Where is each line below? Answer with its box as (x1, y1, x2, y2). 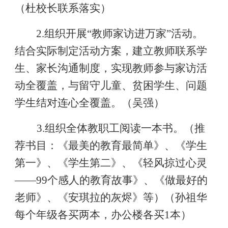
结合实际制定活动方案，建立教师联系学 (14, 45, 207, 57)
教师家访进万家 (92, 27, 167, 40)
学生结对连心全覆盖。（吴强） (14, 97, 164, 109)
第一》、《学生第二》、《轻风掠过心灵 (14, 157, 207, 169)
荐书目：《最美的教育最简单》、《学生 (14, 139, 207, 152)
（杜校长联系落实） (14, 2, 111, 14)
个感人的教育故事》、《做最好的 (47, 174, 208, 186)
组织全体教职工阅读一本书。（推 (44, 122, 205, 134)
